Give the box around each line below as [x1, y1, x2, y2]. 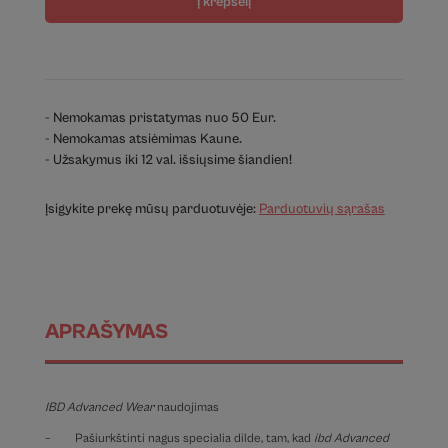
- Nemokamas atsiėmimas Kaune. [44, 131, 242, 148]
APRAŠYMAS [44, 320, 168, 345]
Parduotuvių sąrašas [258, 201, 385, 218]
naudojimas [156, 400, 219, 416]
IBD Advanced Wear [44, 400, 157, 416]
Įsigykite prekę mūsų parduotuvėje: [44, 201, 259, 218]
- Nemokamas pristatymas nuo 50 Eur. [44, 110, 276, 127]
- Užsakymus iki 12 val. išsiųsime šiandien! [44, 152, 292, 169]
